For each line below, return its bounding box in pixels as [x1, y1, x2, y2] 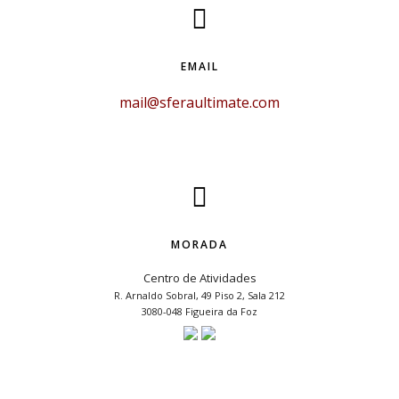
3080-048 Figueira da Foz [142, 305, 257, 318]
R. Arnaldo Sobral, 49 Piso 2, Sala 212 [114, 289, 285, 302]
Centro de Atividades [142, 270, 256, 286]
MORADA [171, 237, 228, 252]
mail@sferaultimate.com [119, 93, 280, 112]
